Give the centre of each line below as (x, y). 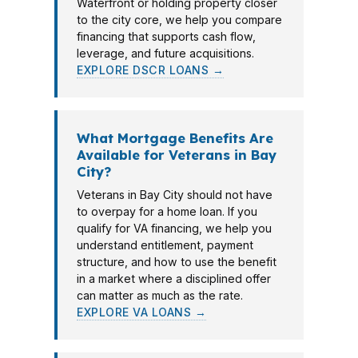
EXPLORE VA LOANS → (141, 312)
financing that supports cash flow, (166, 36)
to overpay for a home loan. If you (167, 211)
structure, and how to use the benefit (177, 262)
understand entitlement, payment (165, 245)
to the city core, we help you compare (179, 20)
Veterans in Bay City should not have (175, 195)
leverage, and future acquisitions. (165, 53)
